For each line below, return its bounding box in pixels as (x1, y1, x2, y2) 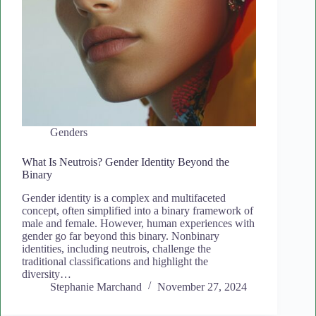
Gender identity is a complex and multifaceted (22, 192, 226, 205)
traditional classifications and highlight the (22, 255, 208, 268)
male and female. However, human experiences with (22, 217, 255, 230)
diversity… (22, 268, 71, 281)
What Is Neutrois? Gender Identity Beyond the (22, 156, 229, 169)
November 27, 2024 (157, 281, 247, 293)
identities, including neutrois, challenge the (22, 243, 211, 255)
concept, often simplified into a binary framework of (22, 205, 253, 217)
